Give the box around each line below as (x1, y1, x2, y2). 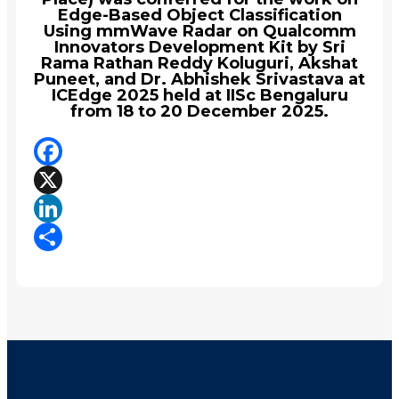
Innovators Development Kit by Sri (53, 37, 346, 57)
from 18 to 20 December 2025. (70, 101, 329, 121)
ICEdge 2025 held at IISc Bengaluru (51, 85, 348, 105)
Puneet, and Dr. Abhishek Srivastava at (34, 69, 365, 89)
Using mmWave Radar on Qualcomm (43, 20, 356, 41)
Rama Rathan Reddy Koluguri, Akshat (41, 53, 358, 73)
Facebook (34, 170, 109, 188)
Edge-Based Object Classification (57, 4, 342, 25)
